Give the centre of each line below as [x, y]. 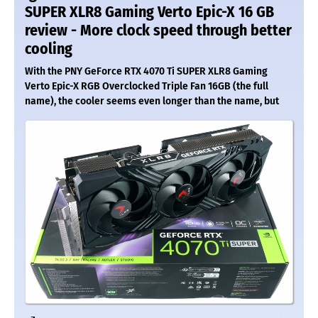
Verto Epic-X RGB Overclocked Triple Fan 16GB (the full [147, 87]
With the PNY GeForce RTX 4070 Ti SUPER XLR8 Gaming [146, 72]
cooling [49, 49]
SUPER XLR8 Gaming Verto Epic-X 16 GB [149, 12]
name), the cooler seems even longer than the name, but [152, 102]
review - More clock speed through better [158, 31]
